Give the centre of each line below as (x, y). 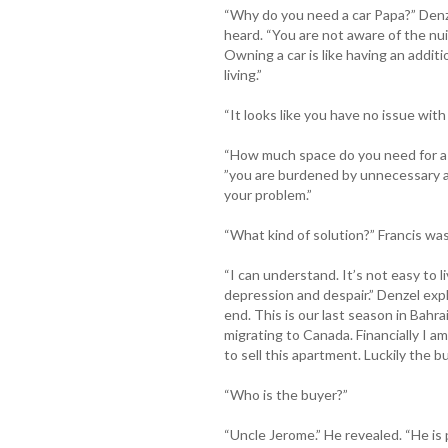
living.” (242, 74)
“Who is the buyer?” (285, 394)
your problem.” (267, 194)
